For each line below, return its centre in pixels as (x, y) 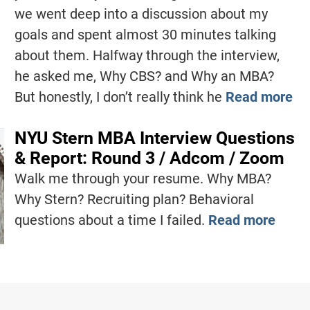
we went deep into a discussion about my (141, 13)
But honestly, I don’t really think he (120, 97)
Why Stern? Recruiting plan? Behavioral (134, 199)
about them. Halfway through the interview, (147, 55)
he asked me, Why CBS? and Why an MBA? (144, 76)
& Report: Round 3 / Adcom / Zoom (149, 158)
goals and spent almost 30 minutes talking (145, 34)
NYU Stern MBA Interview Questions (154, 138)
